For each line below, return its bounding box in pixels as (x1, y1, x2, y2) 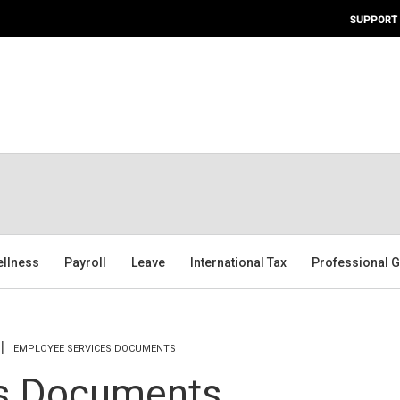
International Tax (190, 254, 287, 270)
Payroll (64, 254, 107, 270)
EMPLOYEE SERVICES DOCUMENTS (13, 342, 176, 354)
